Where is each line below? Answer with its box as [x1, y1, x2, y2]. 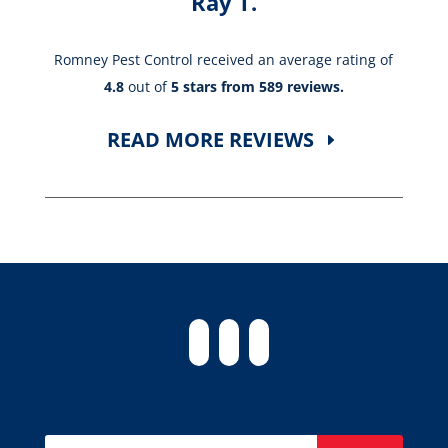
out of [123, 76, 171, 96]
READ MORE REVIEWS [107, 125, 315, 153]
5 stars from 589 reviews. [170, 76, 344, 96]
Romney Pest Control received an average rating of [54, 49, 394, 69]
